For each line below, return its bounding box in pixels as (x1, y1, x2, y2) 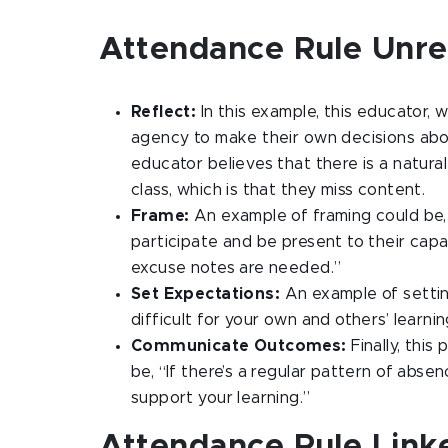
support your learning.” (131, 390, 311, 406)
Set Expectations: (131, 286, 285, 302)
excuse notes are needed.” (131, 260, 342, 276)
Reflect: (131, 104, 197, 120)
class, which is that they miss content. (131, 182, 426, 198)
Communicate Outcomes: (131, 338, 347, 354)
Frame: (131, 208, 194, 224)
